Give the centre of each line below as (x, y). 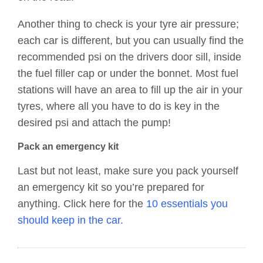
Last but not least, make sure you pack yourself (128, 171)
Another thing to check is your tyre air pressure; (128, 24)
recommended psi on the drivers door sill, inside (129, 57)
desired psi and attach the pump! (94, 123)
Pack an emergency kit (68, 147)
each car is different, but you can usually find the (131, 41)
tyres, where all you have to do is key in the (119, 107)
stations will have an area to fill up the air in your (130, 90)
